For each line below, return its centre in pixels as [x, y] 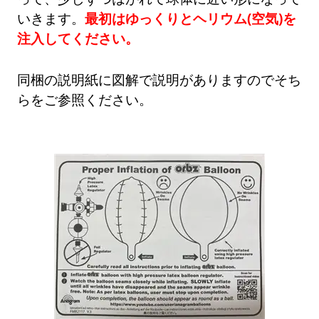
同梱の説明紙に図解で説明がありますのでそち [159, 80]
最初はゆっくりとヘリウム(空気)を [191, 19]
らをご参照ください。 [85, 100]
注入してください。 [78, 38]
